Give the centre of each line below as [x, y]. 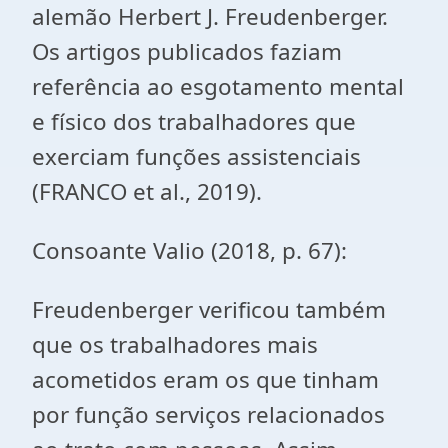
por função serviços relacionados [208, 414]
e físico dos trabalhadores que [194, 121]
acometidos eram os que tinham [205, 379]
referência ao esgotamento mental [218, 86]
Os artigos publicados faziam [187, 51]
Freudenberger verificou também [209, 309]
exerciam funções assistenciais [196, 156]
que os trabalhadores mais [175, 344]
